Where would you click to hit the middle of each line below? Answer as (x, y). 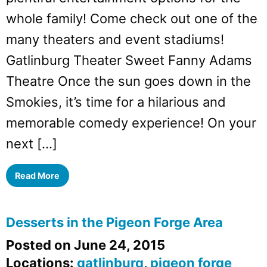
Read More (38, 175)
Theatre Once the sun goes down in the (128, 81)
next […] (32, 144)
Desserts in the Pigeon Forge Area (114, 223)
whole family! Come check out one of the (132, 19)
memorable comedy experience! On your (131, 123)
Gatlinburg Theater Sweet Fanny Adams (129, 60)
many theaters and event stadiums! (115, 40)
